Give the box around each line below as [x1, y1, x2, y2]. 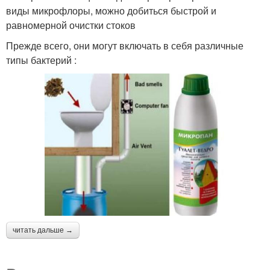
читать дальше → [13, 225, 73, 234]
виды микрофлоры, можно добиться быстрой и [6, 4, 216, 18]
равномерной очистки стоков [6, 18, 136, 33]
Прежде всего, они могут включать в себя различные [6, 39, 243, 53]
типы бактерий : [6, 53, 77, 67]
